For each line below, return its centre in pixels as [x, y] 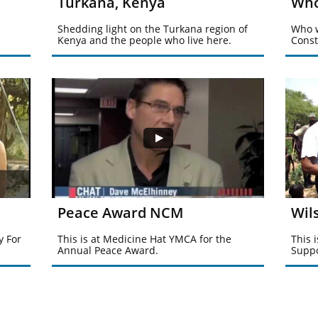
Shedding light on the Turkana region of [153, 29]
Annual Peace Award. [108, 250]
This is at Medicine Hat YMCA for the [144, 239]
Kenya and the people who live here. [144, 40]
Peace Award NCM [120, 213]
